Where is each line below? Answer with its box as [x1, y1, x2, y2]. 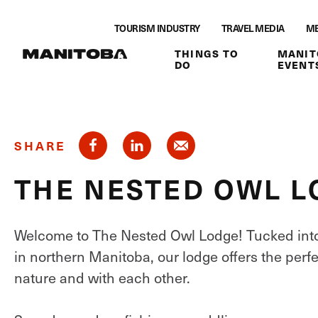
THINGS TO [174, 46, 239, 60]
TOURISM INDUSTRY [114, 21, 200, 35]
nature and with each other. [14, 267, 190, 288]
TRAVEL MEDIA [221, 21, 285, 35]
